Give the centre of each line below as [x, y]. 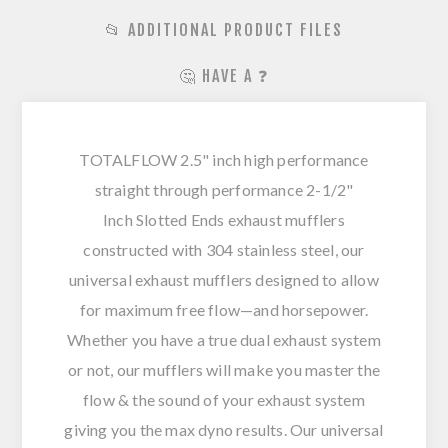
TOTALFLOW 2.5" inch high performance [224, 160]
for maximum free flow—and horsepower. [224, 310]
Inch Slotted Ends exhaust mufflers [224, 220]
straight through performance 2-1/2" [224, 190]
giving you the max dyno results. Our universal [224, 430]
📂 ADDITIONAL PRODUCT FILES [224, 30]
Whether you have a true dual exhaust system [224, 340]
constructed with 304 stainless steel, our [224, 250]
